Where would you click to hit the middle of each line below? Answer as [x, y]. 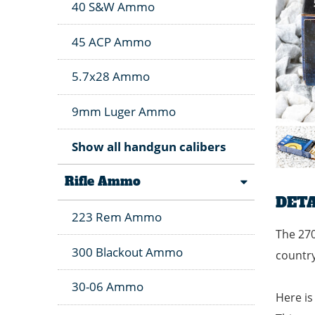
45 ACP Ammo [111, 41]
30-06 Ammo [108, 287]
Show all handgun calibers [149, 146]
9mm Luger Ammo [124, 111]
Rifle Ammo [103, 182]
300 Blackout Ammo [127, 252]
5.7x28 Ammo [111, 77]
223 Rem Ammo [117, 217]
